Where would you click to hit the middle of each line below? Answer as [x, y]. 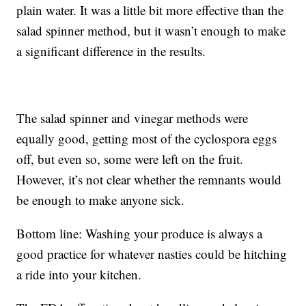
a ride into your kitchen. [79, 275]
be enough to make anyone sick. [101, 200]
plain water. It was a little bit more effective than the [150, 10]
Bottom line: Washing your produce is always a [140, 234]
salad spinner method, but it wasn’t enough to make [151, 31]
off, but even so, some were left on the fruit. [130, 159]
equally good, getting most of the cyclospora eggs [147, 139]
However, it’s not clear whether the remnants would [149, 180]
